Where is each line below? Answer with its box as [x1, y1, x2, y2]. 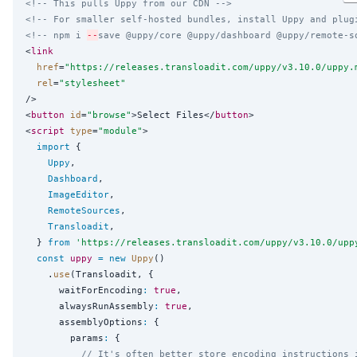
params [25, 332, 104, 344]
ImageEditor [48, 189, 109, 201]
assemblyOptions [25, 316, 143, 328]
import [37, 141, 70, 153]
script [31, 125, 65, 137]
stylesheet [65, 77, 120, 89]
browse [92, 109, 126, 121]
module [104, 125, 137, 137]
